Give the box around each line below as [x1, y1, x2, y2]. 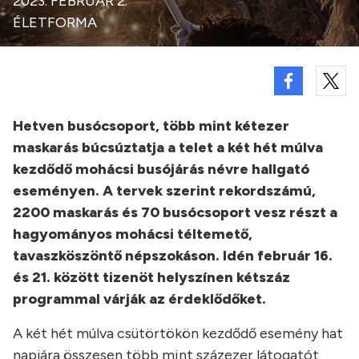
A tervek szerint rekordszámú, [99, 182, 316, 200]
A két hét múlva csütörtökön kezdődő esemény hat [13, 325, 343, 342]
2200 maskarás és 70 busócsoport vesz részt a [13, 204, 337, 221]
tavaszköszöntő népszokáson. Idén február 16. [13, 247, 333, 264]
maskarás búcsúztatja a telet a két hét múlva [13, 139, 323, 156]
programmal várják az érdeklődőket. [13, 290, 269, 308]
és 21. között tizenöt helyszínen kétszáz [13, 268, 290, 286]
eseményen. [13, 182, 99, 200]
